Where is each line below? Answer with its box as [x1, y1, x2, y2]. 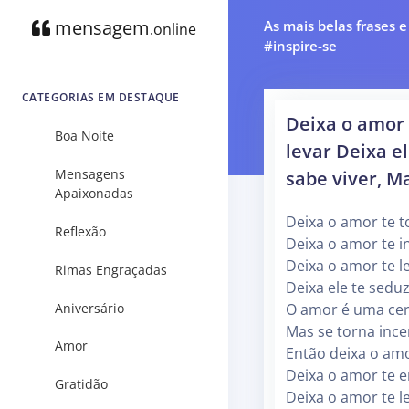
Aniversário [55, 299, 124, 317]
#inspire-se [264, 37, 337, 55]
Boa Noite [55, 127, 114, 145]
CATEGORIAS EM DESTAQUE [22, 89, 180, 105]
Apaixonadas [55, 184, 133, 203]
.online [150, 19, 196, 39]
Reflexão [55, 222, 106, 240]
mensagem [50, 16, 150, 40]
